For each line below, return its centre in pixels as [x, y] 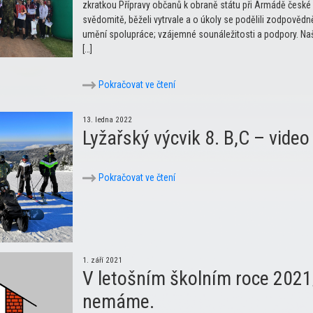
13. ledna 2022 [107, 119]
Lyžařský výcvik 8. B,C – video [196, 138]
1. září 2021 [102, 261]
